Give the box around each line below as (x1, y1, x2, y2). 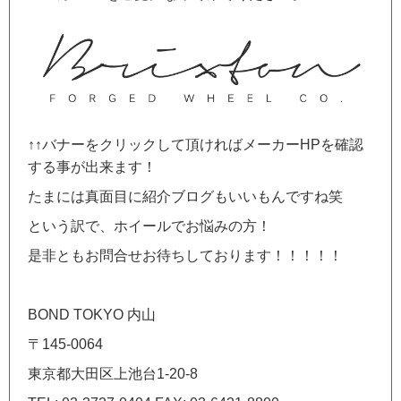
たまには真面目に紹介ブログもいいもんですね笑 (28, 188, 343, 204)
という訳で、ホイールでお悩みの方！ (28, 218, 271, 234)
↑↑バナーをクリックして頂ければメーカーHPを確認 (28, 136, 363, 152)
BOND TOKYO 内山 (28, 306, 156, 322)
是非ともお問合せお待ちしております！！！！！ (28, 247, 343, 263)
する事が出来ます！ (28, 158, 157, 175)
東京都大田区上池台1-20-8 (28, 365, 198, 381)
